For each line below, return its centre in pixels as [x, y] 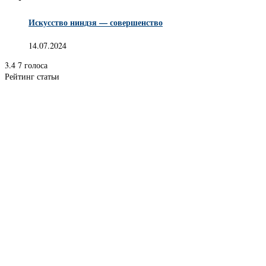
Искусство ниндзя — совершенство [96, 23]
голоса [36, 65]
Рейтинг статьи [32, 76]
